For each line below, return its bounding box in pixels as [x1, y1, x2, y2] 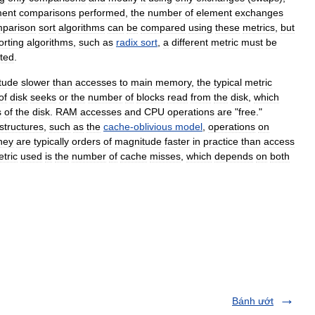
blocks [136, 91, 165, 103]
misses [150, 150, 181, 162]
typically [34, 136, 69, 148]
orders [72, 136, 101, 148]
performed [79, 7, 125, 19]
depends [214, 150, 253, 162]
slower [21, 77, 50, 89]
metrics [243, 22, 275, 34]
